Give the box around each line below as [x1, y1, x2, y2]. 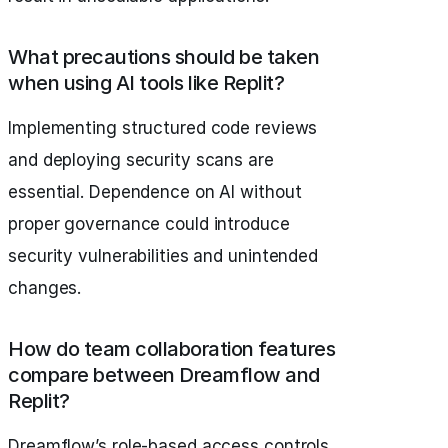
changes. [8, 278, 82, 299]
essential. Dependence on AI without [8, 182, 302, 203]
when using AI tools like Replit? [8, 71, 284, 96]
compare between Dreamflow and [8, 363, 320, 388]
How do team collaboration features [8, 337, 335, 362]
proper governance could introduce [8, 214, 290, 235]
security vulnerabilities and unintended [8, 246, 319, 267]
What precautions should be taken [8, 45, 319, 70]
